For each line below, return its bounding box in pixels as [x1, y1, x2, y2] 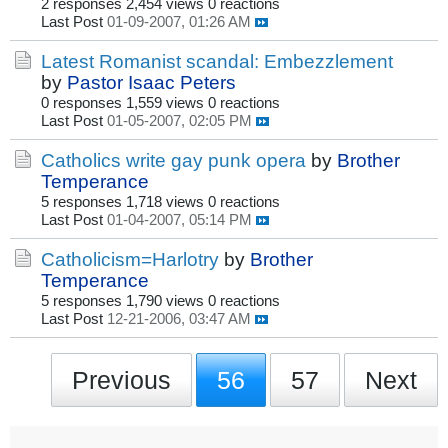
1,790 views [126, 293, 204, 310]
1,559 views [126, 95, 204, 112]
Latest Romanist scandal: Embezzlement [41, 50, 393, 73]
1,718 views [126, 194, 204, 211]
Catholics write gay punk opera [41, 149, 306, 172]
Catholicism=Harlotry [41, 248, 219, 271]
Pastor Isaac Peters [67, 71, 236, 94]
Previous [72, 366, 172, 395]
